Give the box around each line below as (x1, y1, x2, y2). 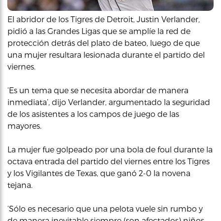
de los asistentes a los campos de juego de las (7, 109, 179, 118)
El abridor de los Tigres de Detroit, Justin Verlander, (7, 14, 200, 24)
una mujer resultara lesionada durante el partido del (7, 50, 205, 59)
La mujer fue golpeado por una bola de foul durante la (7, 145, 213, 154)
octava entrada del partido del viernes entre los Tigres (7, 156, 210, 166)
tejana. (7, 180, 33, 189)
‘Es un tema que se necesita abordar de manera (7, 85, 188, 95)
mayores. (7, 121, 41, 130)
